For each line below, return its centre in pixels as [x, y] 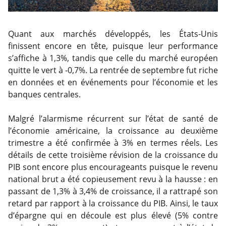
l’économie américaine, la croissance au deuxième [113, 131]
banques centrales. [44, 94]
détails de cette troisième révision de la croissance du [113, 155]
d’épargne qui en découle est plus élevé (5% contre [113, 215]
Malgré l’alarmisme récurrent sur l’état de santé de [113, 119]
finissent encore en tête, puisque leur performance [113, 46]
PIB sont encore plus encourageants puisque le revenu [113, 167]
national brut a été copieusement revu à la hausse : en [113, 179]
